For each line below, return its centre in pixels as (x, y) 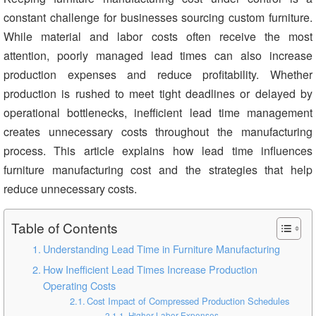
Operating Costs (79, 285)
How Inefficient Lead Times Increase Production (150, 269)
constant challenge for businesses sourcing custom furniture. (158, 17)
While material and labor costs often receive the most (158, 36)
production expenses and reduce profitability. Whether (158, 74)
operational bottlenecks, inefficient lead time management (158, 113)
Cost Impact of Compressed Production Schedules (188, 301)
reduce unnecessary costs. (70, 189)
